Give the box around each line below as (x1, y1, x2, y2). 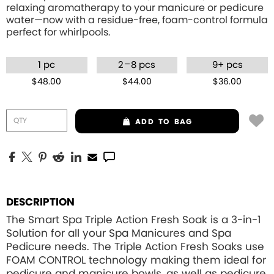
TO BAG (158, 118, 193, 125)
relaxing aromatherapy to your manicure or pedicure (6, 3, 264, 13)
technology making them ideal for (86, 255, 266, 265)
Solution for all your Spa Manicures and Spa (6, 228, 231, 239)
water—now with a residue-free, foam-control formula (6, 15, 268, 25)
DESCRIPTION (6, 197, 75, 207)
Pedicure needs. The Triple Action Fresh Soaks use (6, 242, 264, 252)
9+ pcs (212, 61, 243, 70)
